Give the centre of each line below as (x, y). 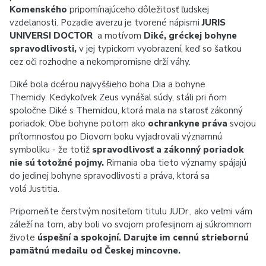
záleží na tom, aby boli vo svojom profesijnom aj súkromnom (131, 224)
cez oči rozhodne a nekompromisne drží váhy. (100, 62)
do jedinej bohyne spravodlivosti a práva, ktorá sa (110, 176)
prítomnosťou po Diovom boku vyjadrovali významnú (116, 137)
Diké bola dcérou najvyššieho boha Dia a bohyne (107, 84)
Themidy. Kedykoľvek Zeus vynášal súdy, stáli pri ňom (118, 97)
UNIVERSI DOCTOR (53, 36)
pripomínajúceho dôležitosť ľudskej (139, 9)
